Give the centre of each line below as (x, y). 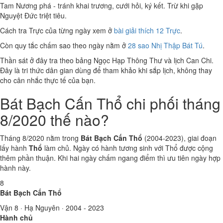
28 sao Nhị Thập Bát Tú (165, 45)
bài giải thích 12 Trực (147, 30)
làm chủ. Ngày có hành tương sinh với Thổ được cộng (128, 148)
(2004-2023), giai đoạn (179, 138)
